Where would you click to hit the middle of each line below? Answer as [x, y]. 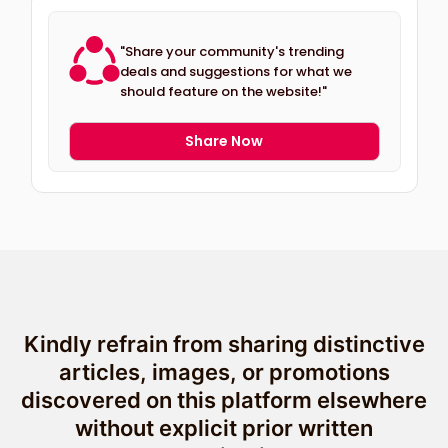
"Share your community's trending [231, 51]
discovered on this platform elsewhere [224, 400]
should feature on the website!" [223, 91]
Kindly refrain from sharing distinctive [224, 344]
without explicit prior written [224, 428]
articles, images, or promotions [224, 372]
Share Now [224, 141]
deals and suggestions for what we [235, 71]
